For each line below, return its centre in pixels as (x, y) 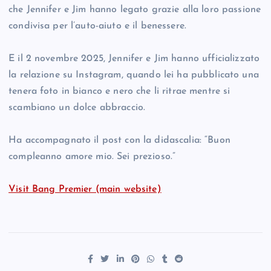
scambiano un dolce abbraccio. (77, 108)
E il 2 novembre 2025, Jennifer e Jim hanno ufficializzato (134, 59)
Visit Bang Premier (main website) (85, 190)
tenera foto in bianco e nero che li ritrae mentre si (119, 92)
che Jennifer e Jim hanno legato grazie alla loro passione (135, 10)
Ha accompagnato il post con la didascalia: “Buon (119, 141)
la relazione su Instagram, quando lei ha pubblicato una (134, 75)
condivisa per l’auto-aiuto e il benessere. (97, 26)
